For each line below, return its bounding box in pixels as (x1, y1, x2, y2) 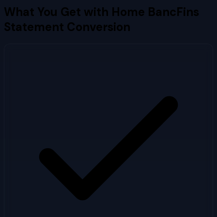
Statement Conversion (4, 19, 130, 34)
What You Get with (4, 4, 111, 19)
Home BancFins (111, 4, 199, 19)
